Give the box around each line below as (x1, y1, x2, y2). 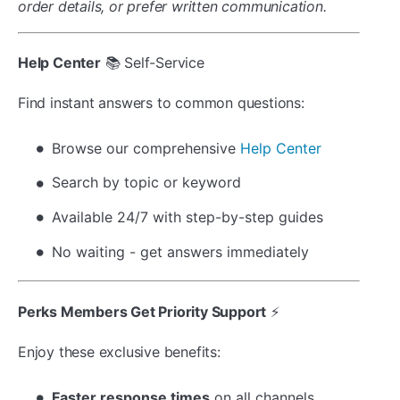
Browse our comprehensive (52, 138, 240, 157)
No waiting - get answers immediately (52, 242, 309, 261)
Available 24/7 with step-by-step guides (52, 208, 323, 227)
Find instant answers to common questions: (18, 94, 304, 112)
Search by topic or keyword (52, 173, 241, 192)
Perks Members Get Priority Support (18, 302, 267, 321)
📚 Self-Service (100, 53, 204, 71)
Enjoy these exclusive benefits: (18, 342, 221, 361)
